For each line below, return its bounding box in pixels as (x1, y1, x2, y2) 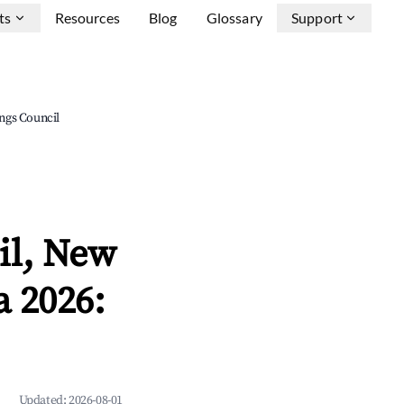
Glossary (206, 9, 262, 26)
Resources (54, 9, 120, 26)
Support (290, 9, 343, 26)
